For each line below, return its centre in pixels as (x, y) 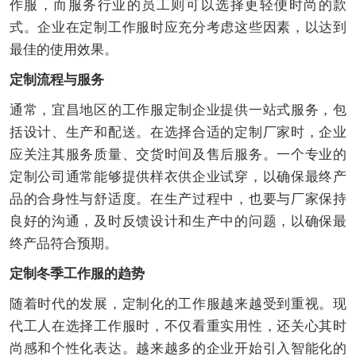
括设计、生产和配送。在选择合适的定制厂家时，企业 (178, 133)
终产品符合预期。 (63, 244)
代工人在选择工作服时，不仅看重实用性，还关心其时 (178, 327)
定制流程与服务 (56, 80)
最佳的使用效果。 (63, 50)
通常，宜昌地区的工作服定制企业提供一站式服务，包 (178, 110)
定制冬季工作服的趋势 (77, 274)
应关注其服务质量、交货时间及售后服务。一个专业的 (178, 155)
